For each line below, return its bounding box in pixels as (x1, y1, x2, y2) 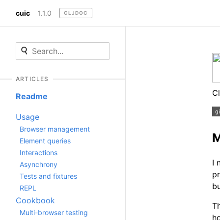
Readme (16, 91, 48, 102)
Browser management (20, 125, 90, 134)
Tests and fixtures (20, 172, 77, 181)
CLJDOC (64, 10, 88, 16)
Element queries (20, 137, 71, 145)
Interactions (20, 148, 57, 157)
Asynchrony (20, 160, 57, 169)
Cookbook (16, 195, 55, 206)
